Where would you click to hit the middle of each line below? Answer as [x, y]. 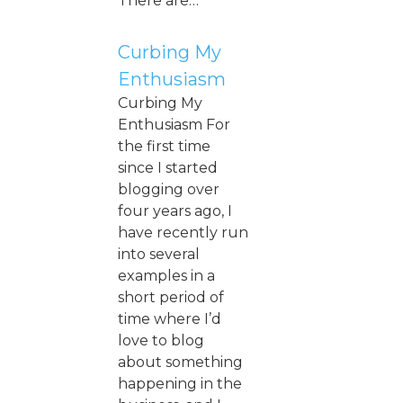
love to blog [161, 340]
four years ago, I [175, 210]
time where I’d [170, 318]
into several [159, 254]
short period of [171, 297]
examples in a [166, 275]
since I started [168, 167]
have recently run [183, 232]
